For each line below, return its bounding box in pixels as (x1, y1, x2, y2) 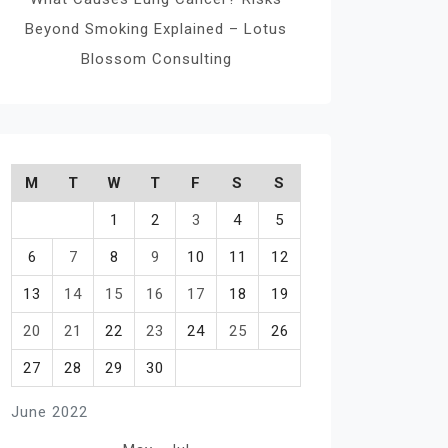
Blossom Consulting (80, 50, 232, 68)
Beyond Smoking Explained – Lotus (25, 20, 287, 38)
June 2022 (11, 403, 88, 421)
